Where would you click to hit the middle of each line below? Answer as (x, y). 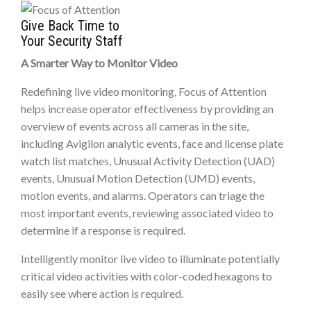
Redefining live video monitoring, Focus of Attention (144, 92)
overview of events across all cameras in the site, (135, 126)
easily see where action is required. (102, 294)
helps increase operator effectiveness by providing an (147, 109)
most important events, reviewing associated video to (147, 213)
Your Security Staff (72, 41)
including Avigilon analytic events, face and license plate (152, 144)
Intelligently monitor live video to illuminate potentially (150, 259)
